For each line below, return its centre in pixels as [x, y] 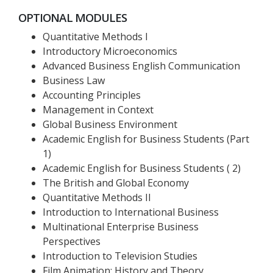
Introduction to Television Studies [120, 256]
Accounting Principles [92, 95]
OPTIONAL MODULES [73, 17]
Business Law [74, 80]
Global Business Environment [110, 124]
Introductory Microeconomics [110, 51]
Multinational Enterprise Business [121, 227]
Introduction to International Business [131, 212]
